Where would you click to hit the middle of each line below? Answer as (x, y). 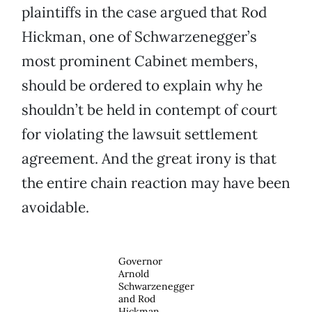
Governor (140, 262)
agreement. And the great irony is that (149, 159)
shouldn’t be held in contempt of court (149, 110)
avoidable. (55, 208)
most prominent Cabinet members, (140, 61)
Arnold (133, 274)
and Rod (136, 299)
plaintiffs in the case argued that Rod (144, 13)
